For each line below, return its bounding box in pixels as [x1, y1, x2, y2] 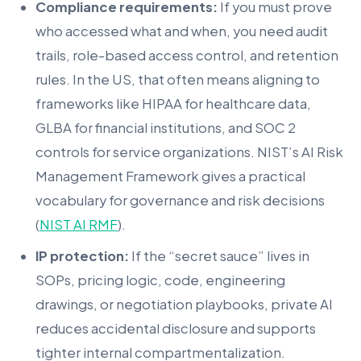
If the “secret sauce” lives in [129, 247, 309, 264]
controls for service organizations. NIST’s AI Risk [35, 143, 343, 161]
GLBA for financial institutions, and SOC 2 [35, 119, 296, 137]
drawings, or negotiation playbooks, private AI [35, 295, 333, 313]
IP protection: [35, 247, 129, 264]
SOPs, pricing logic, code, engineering [35, 271, 285, 288]
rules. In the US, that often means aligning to [35, 71, 320, 89]
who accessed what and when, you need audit [35, 23, 328, 40]
